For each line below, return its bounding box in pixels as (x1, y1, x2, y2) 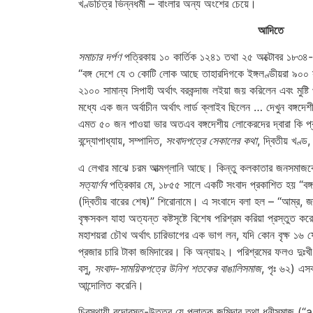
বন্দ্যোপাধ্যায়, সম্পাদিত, (78, 133, 166, 148)
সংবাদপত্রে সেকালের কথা (166, 133, 257, 148)
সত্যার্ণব (78, 177, 106, 191)
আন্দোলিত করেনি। (78, 277, 144, 292)
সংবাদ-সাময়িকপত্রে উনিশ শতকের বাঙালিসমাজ (94, 261, 261, 275)
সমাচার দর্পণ (78, 50, 121, 64)
